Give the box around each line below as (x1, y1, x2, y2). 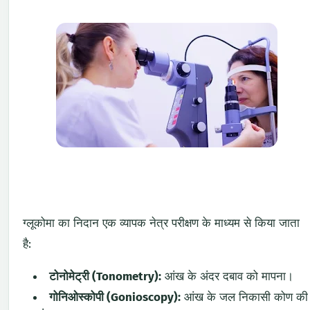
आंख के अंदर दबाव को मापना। (161, 269, 293, 284)
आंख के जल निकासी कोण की (181, 290, 308, 305)
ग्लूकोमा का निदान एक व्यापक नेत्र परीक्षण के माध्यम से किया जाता (23, 215, 300, 230)
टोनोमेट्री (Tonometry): (49, 269, 161, 284)
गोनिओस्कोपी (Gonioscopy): (49, 290, 181, 305)
